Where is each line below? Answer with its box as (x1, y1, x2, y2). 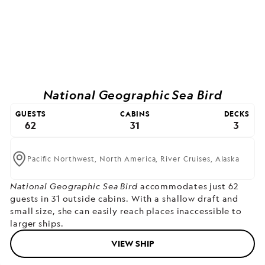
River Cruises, (160, 153, 215, 164)
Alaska (215, 153, 240, 164)
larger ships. (10, 218, 64, 230)
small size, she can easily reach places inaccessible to (10, 205, 242, 217)
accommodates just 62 (137, 180, 238, 192)
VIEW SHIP (111, 238, 154, 250)
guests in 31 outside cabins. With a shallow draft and (10, 193, 239, 205)
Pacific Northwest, (27, 153, 99, 164)
